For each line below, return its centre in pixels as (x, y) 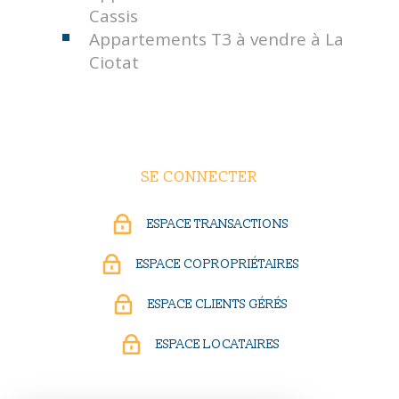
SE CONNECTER (199, 177)
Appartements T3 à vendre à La (217, 40)
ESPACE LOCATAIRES (217, 345)
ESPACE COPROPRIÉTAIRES (217, 265)
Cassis (114, 16)
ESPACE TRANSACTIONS (217, 224)
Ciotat (114, 63)
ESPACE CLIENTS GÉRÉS (217, 305)
